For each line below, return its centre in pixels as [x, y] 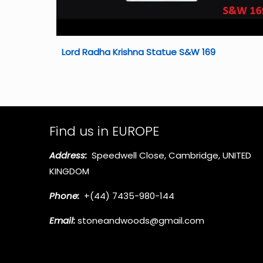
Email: [62, 220]
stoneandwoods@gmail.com [140, 220]
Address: [68, 155]
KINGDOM [69, 171]
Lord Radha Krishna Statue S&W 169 [138, 52]
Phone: [64, 195]
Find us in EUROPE [104, 131]
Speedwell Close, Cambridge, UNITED [169, 155]
